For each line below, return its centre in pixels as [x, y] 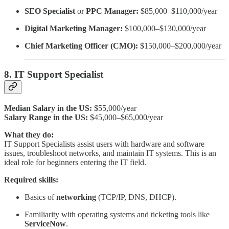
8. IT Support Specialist [54, 75]
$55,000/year [114, 108]
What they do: [29, 135]
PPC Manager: [112, 11]
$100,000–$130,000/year [164, 28]
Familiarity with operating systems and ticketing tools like [117, 214]
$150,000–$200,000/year [180, 45]
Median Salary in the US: [48, 108]
